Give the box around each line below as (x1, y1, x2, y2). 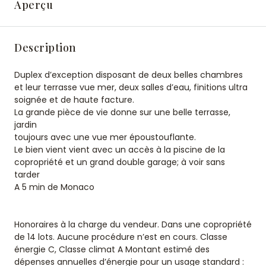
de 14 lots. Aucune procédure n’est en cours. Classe (14, 231, 227, 243)
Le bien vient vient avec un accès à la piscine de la (14, 144, 225, 156)
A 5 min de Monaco (14, 181, 94, 193)
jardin (14, 119, 37, 131)
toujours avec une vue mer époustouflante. (14, 131, 196, 143)
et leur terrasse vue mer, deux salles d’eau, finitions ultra (14, 81, 248, 93)
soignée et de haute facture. (14, 94, 134, 106)
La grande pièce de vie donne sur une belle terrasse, (14, 106, 230, 118)
